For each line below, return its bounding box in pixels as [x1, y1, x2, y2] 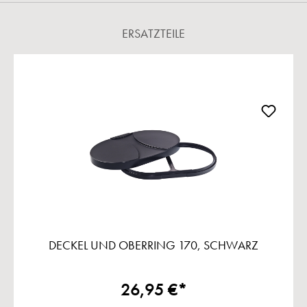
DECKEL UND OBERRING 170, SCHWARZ [49, 238, 258, 254]
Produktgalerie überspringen [13, 56, 145, 71]
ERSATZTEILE [122, 27, 185, 42]
